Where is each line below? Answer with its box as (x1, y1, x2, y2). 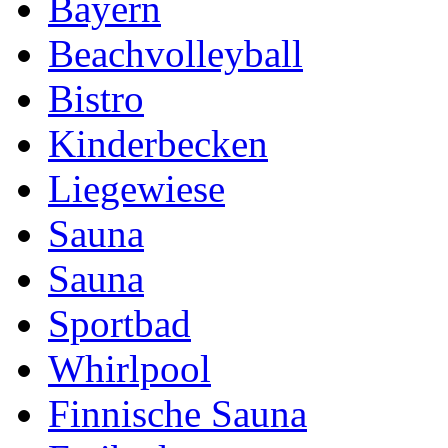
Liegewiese (48, 166, 225, 210)
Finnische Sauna (48, 391, 307, 435)
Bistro (48, 76, 144, 120)
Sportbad (48, 301, 191, 345)
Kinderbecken (48, 121, 268, 165)
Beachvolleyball (48, 31, 303, 75)
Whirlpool (48, 346, 211, 390)
